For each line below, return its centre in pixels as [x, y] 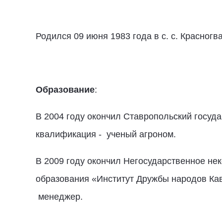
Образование [65, 89]
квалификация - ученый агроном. [106, 134]
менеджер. [59, 196]
